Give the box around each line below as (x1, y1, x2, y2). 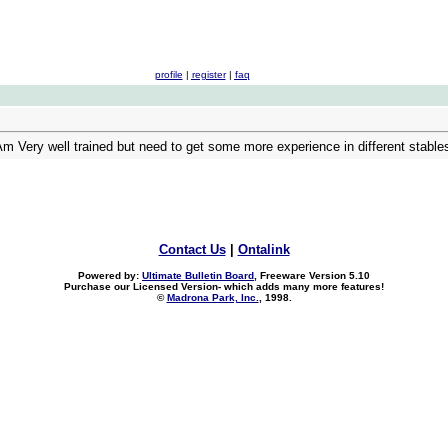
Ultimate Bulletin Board (142, 270, 254, 281)
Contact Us (158, 242, 226, 257)
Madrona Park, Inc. (166, 292, 259, 303)
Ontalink (237, 242, 290, 257)
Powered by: (78, 270, 142, 281)
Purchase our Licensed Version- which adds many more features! (64, 281, 384, 292)
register (191, 69, 226, 80)
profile (154, 69, 183, 80)
